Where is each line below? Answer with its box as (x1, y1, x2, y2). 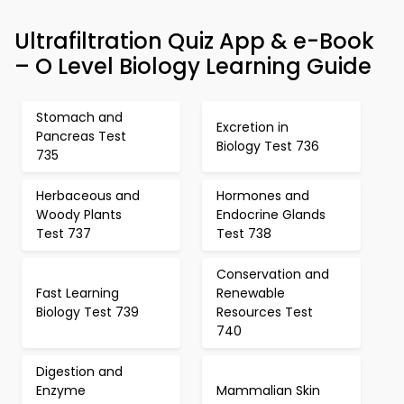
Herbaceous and (36, 187, 140, 205)
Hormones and (216, 187, 309, 205)
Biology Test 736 (216, 136, 319, 155)
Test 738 (216, 225, 271, 243)
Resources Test (216, 303, 313, 321)
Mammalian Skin (216, 381, 320, 399)
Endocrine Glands (216, 206, 326, 224)
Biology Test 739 (36, 303, 139, 321)
